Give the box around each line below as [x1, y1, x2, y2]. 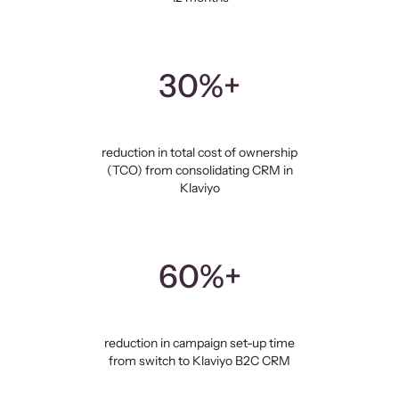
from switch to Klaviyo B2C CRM [109, 352, 290, 369]
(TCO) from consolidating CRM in [106, 161, 293, 178]
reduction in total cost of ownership [102, 143, 297, 160]
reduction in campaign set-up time [104, 334, 295, 351]
